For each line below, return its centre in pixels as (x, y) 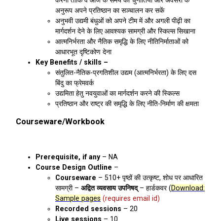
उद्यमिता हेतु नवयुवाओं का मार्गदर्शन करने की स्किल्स (117, 93)
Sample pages (78, 198)
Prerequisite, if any (68, 157)
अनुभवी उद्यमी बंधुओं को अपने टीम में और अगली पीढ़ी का (123, 20)
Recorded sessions (88, 208)
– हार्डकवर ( (155, 188)
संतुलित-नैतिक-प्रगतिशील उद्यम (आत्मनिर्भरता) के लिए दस (126, 72)
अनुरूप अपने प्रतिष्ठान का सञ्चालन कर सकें (110, 10)
